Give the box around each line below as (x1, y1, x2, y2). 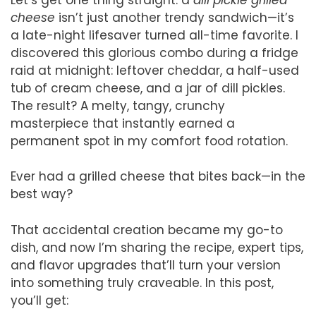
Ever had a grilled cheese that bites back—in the (11, 168, 305, 186)
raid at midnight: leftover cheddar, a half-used (11, 61, 299, 79)
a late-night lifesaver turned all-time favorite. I (11, 26, 298, 44)
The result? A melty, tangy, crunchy (11, 97, 225, 114)
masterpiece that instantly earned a (11, 114, 235, 132)
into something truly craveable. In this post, (11, 274, 274, 291)
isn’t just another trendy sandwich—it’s (55, 8, 294, 26)
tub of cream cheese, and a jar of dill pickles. (11, 79, 285, 97)
